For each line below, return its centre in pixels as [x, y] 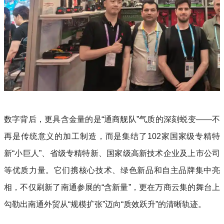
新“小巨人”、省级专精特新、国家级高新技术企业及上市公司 [112, 153]
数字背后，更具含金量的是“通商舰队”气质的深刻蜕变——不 [112, 119]
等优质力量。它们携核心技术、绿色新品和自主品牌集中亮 [112, 170]
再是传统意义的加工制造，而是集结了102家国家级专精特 [112, 136]
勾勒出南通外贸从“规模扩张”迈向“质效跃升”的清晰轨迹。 [105, 204]
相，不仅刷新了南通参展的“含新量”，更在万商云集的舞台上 [112, 187]
